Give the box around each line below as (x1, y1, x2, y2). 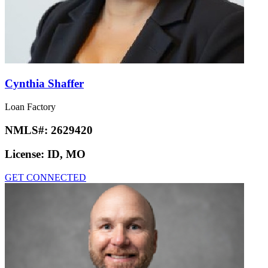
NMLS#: (5, 123, 51, 136)
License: (5, 148, 47, 161)
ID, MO (47, 148, 86, 161)
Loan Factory (5, 101, 56, 112)
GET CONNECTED (5, 172, 86, 182)
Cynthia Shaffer (5, 77, 84, 90)
